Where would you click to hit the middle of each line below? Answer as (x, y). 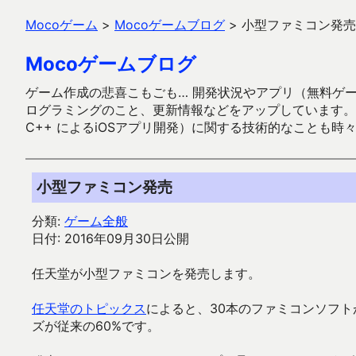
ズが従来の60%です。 (96, 326)
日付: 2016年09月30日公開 (110, 238)
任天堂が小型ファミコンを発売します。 (146, 273)
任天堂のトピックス (89, 308)
